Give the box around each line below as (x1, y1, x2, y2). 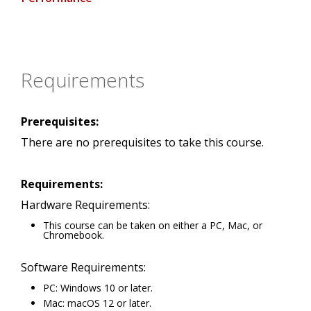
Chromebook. (43, 228, 104, 242)
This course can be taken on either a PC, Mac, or (43, 219, 262, 233)
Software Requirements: (21, 260, 146, 276)
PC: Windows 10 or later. (43, 281, 153, 295)
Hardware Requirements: (21, 197, 150, 213)
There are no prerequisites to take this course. (21, 135, 264, 151)
